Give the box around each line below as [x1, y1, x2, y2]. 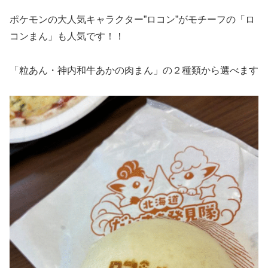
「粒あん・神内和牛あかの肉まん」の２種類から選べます [10, 65, 258, 75]
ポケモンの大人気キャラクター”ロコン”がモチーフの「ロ [10, 14, 255, 25]
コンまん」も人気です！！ [10, 31, 124, 41]
